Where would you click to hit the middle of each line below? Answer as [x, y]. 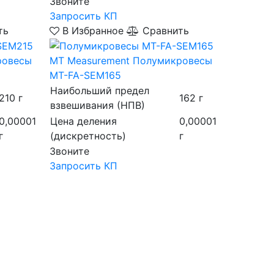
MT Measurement [89, 61]
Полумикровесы [172, 61]
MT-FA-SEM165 [85, 76]
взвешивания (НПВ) [97, 106]
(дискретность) [88, 136]
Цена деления [83, 121]
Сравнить [164, 30]
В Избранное [93, 30]
